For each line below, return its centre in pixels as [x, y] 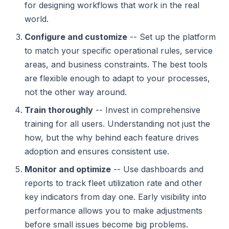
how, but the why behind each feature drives [112, 138]
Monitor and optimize [68, 169]
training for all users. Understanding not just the [117, 124]
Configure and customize [76, 37]
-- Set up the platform [171, 37]
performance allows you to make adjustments [113, 211]
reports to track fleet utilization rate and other [113, 183]
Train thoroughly [59, 110]
